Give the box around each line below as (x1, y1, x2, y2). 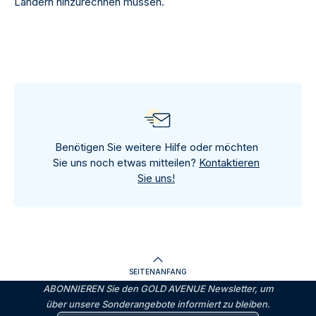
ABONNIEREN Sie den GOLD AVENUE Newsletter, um (42, 283, 274, 294)
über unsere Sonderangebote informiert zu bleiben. (46, 298, 270, 310)
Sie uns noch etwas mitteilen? (53, 156, 199, 169)
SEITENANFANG (129, 267, 187, 276)
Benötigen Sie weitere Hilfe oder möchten (54, 140, 258, 154)
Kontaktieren (199, 156, 260, 169)
